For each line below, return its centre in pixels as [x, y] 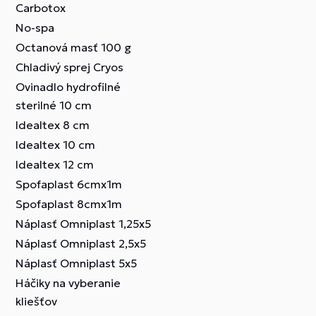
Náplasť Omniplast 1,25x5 [83, 224]
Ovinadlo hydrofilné [68, 87]
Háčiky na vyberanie [68, 283]
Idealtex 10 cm [55, 145]
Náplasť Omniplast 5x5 [76, 263]
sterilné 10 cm [54, 105]
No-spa [35, 28]
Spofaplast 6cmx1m [69, 184]
